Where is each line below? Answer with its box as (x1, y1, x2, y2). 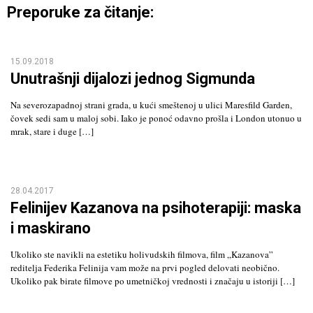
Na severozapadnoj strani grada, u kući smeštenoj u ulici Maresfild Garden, (10, 98, 292, 111)
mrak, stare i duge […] (10, 124, 94, 138)
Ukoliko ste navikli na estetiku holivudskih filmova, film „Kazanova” (10, 247, 273, 261)
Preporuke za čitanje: (7, 3, 154, 21)
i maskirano (10, 219, 91, 237)
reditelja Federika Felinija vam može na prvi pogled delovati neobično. (10, 261, 279, 274)
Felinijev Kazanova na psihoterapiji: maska (10, 198, 301, 217)
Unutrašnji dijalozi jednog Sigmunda (10, 69, 255, 87)
